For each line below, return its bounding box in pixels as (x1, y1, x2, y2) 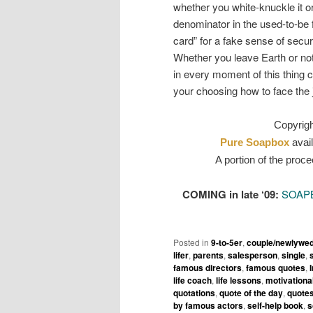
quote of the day (219, 286, 283, 300)
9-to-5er (211, 236, 242, 249)
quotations (173, 286, 215, 300)
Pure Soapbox (219, 136, 289, 149)
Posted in (173, 236, 209, 249)
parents (193, 249, 224, 262)
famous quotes (246, 261, 305, 275)
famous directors (173, 261, 242, 275)
